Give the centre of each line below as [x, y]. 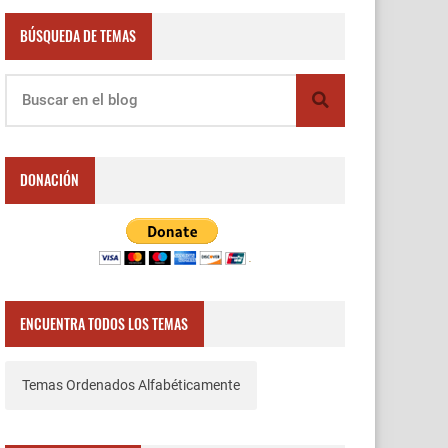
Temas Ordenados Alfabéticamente [130, 385]
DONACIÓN [50, 180]
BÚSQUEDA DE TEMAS [78, 36]
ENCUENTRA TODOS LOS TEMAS [104, 323]
